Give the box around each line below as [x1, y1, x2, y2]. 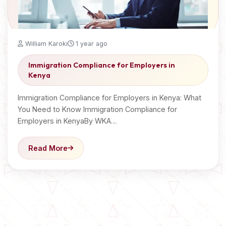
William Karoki [23, 40, 68, 47]
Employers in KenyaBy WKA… [18, 117, 117, 125]
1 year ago [74, 40, 107, 47]
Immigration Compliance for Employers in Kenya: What [18, 93, 201, 102]
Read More [28, 144, 68, 152]
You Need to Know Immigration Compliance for [18, 105, 177, 114]
